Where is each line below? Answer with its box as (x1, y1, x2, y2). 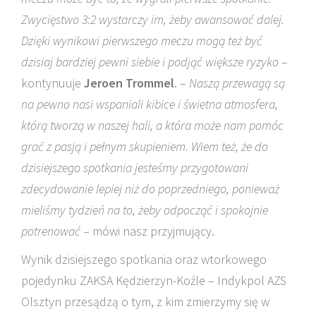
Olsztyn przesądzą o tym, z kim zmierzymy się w (21, 293, 269, 310)
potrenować (21, 223, 80, 239)
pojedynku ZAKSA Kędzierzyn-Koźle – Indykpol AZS (21, 272, 286, 288)
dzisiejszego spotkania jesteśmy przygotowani (21, 159, 248, 176)
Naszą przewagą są (189, 75, 285, 91)
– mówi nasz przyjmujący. (80, 223, 214, 239)
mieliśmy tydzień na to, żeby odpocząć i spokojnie (21, 202, 268, 218)
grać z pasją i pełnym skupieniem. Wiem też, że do (21, 138, 268, 154)
